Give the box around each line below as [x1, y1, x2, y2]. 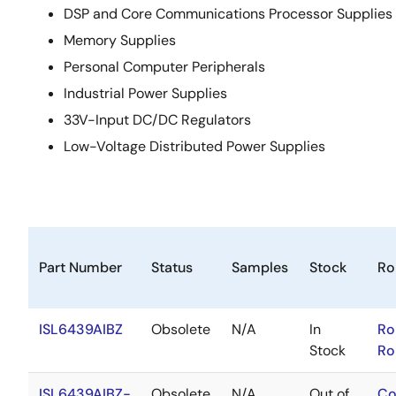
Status [151, 258, 193, 278]
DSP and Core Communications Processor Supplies [64, 4, 392, 24]
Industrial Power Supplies [64, 84, 227, 103]
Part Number [39, 258, 122, 278]
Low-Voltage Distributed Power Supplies [64, 137, 325, 156]
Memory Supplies [64, 31, 176, 50]
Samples [232, 258, 288, 278]
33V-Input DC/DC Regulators [64, 110, 251, 130]
